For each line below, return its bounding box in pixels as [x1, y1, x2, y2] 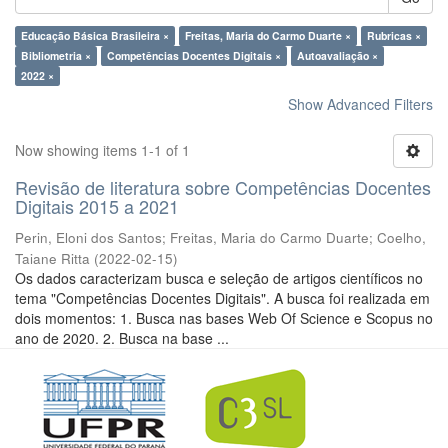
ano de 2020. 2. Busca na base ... [15, 328, 229, 348]
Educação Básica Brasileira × [21, 28, 169, 43]
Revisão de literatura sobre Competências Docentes [15, 174, 431, 200]
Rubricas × [367, 28, 421, 43]
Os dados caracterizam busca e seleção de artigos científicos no [15, 268, 423, 288]
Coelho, [377, 228, 426, 247]
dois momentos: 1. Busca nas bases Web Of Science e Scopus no [15, 308, 433, 328]
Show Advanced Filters [288, 94, 433, 114]
